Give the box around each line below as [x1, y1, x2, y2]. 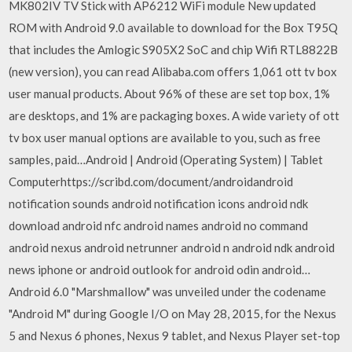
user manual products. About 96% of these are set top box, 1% [9, 86, 331, 101]
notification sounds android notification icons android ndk [9, 196, 309, 211]
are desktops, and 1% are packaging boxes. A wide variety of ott [9, 108, 340, 123]
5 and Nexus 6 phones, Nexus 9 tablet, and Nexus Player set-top [9, 328, 341, 343]
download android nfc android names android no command [9, 218, 309, 233]
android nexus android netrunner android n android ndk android [9, 240, 335, 255]
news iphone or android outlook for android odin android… [9, 262, 311, 277]
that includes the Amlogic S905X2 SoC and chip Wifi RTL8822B [9, 42, 339, 57]
